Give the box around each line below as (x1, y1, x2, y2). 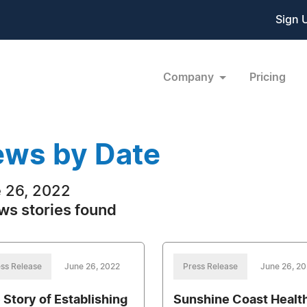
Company (162, 71, 217, 83)
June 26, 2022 (64, 262, 120, 271)
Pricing (249, 71, 286, 83)
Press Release (182, 262, 238, 271)
